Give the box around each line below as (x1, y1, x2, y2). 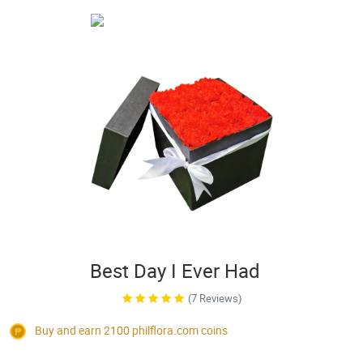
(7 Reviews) (188, 291, 242, 305)
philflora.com (132, 322, 199, 338)
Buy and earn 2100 (32, 322, 132, 338)
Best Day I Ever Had (90, 258, 260, 284)
